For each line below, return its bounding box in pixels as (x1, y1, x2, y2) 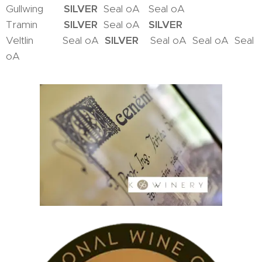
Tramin (6, 18, 64, 31)
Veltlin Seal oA (6, 34, 105, 47)
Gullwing (6, 2, 64, 15)
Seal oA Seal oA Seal (139, 34, 254, 47)
